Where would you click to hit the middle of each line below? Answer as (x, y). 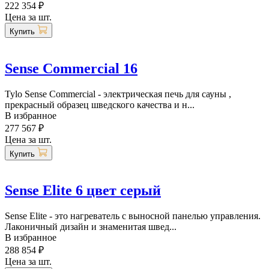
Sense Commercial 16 (71, 68)
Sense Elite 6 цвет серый (83, 191)
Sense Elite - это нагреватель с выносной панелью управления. (133, 216)
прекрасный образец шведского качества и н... (100, 104)
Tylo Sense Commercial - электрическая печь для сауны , (118, 94)
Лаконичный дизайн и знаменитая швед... (91, 227)
